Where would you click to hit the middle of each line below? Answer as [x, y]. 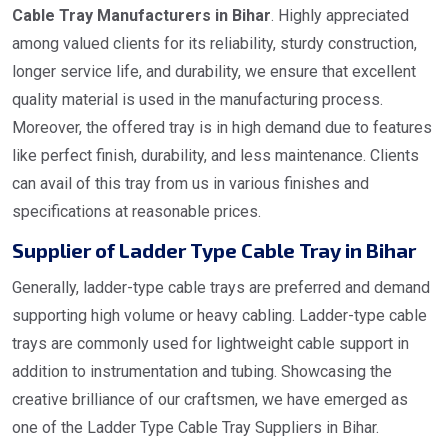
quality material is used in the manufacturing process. [197, 100]
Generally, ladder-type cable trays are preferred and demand [221, 288]
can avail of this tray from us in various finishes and [190, 184]
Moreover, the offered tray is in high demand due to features [222, 128]
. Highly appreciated [340, 16]
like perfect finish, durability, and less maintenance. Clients [215, 156]
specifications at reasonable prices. [136, 212]
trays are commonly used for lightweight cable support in [210, 344]
